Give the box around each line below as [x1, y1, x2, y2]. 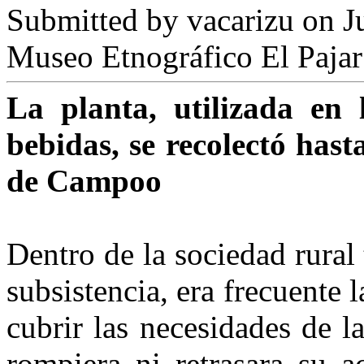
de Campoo [6, 162, 162, 198]
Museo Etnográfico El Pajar [6, 38, 362, 74]
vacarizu [187, 2, 294, 37]
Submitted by [6, 2, 187, 37]
